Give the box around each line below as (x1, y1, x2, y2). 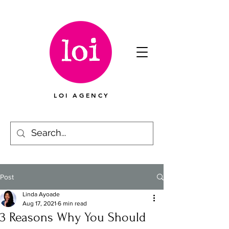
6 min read (58, 200, 87, 207)
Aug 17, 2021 (22, 200, 56, 207)
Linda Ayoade (22, 191, 60, 198)
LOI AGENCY (54, 91, 110, 99)
